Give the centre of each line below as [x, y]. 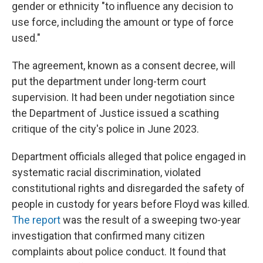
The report [36, 220]
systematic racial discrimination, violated [106, 172]
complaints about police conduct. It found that [119, 252]
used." [26, 38]
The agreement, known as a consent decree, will [124, 65]
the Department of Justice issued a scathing [115, 113]
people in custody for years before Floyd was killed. [131, 204]
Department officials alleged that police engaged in [129, 156]
